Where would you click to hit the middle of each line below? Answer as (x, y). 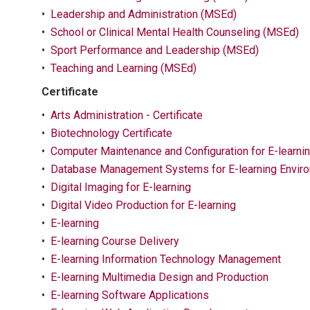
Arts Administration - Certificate (127, 115)
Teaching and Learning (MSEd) (124, 68)
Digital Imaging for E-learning (121, 187)
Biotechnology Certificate (111, 133)
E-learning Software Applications (130, 295)
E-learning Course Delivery (115, 241)
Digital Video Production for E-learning (143, 205)
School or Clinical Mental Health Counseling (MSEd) (175, 32)
